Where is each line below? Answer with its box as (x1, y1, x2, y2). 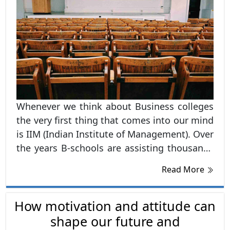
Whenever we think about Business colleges (16, 100, 214, 112)
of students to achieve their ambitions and (16, 155, 214, 168)
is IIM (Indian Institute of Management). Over (16, 127, 214, 140)
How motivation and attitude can (14, 197, 216, 215)
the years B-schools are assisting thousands (16, 141, 214, 154)
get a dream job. (16, 169, 88, 182)
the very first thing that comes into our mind (16, 113, 214, 126)
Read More (162, 163, 206, 175)
